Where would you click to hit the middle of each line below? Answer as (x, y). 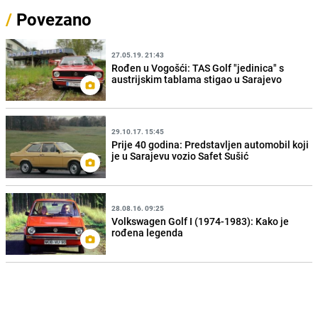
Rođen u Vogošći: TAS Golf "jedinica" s (198, 67)
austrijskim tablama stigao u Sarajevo (197, 79)
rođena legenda (148, 233)
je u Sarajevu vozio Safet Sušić (180, 155)
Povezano (52, 20)
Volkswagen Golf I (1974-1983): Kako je (201, 221)
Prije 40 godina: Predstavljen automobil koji (210, 144)
